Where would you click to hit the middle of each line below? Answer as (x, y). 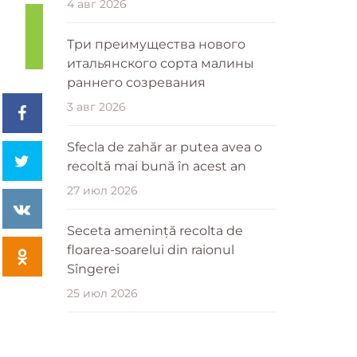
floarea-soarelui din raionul (150, 249)
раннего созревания (136, 82)
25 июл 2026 (102, 293)
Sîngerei (93, 269)
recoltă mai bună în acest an (156, 166)
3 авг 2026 (96, 106)
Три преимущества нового (156, 44)
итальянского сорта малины (160, 63)
